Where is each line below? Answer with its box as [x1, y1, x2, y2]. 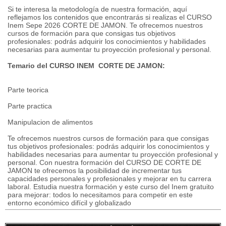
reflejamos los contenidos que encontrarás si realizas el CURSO [8, 13, 212, 21]
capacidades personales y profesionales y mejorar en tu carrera [8, 175, 211, 183]
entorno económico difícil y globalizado [8, 199, 131, 207]
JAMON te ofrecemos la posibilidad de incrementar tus [8, 166, 182, 175]
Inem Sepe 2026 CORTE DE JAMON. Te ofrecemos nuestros [8, 21, 203, 29]
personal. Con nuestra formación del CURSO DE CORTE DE [8, 158, 201, 166]
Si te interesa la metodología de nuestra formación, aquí [8, 5, 187, 13]
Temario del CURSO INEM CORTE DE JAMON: [8, 62, 165, 70]
